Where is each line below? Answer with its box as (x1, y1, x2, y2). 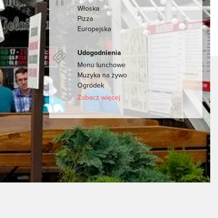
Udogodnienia (77, 48, 122, 57)
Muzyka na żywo (77, 70, 127, 80)
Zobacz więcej (77, 92, 121, 102)
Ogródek (77, 80, 105, 90)
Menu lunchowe (77, 60, 126, 70)
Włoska (77, 3, 100, 13)
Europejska (77, 24, 111, 34)
